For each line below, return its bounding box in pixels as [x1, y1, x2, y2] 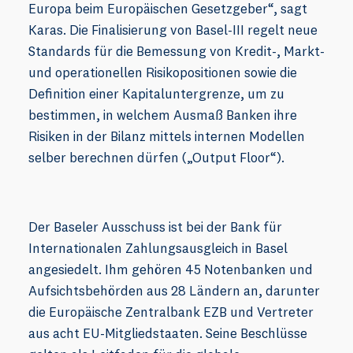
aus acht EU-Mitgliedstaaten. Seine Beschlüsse [28, 325, 307, 342]
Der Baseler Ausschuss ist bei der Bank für [28, 218, 282, 236]
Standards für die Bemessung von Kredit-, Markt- [28, 43, 325, 60]
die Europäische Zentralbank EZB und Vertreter [28, 303, 314, 321]
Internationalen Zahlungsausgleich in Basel [28, 240, 288, 257]
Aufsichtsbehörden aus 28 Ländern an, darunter [28, 282, 320, 299]
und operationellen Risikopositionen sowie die [28, 64, 297, 81]
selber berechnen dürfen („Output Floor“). [28, 149, 284, 166]
